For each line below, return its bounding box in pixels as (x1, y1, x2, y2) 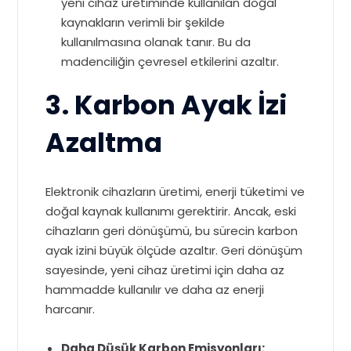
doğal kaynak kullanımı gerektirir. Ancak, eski (45, 203, 297, 220)
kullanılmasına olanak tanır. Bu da (61, 34, 251, 51)
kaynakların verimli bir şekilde (61, 14, 226, 31)
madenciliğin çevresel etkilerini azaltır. (61, 53, 280, 71)
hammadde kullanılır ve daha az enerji (45, 281, 265, 299)
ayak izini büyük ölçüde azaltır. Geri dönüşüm (45, 242, 303, 259)
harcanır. (45, 301, 96, 318)
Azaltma (45, 125, 163, 162)
